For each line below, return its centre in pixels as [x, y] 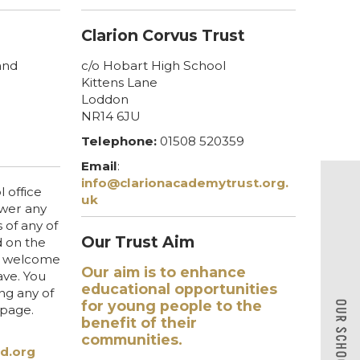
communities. [131, 339]
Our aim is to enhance [163, 272]
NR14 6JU [110, 116]
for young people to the [171, 305]
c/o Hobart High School [153, 65]
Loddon [104, 99]
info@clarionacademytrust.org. [184, 182]
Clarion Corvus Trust [163, 35]
